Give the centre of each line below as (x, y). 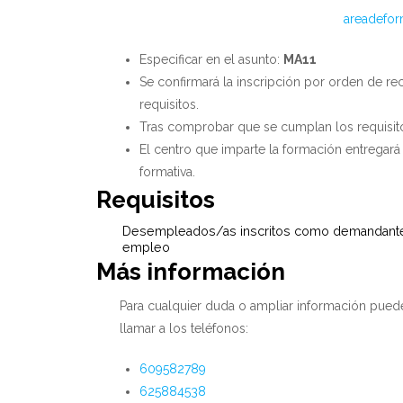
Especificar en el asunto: (211, 60)
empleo (146, 248)
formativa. (167, 172)
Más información (191, 272)
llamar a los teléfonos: (184, 329)
